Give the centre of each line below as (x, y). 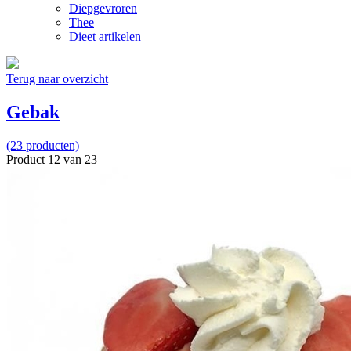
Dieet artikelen (105, 36)
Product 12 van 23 (52, 159)
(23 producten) (43, 145)
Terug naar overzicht (57, 78)
